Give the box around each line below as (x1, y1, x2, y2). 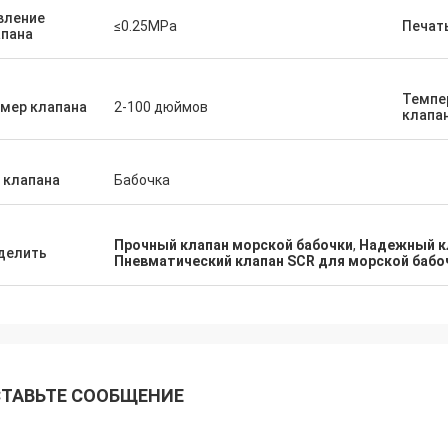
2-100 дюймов (114, 99, 208, 115)
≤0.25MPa (114, 18, 177, 34)
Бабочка (114, 172, 170, 188)
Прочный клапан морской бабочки (114, 237, 353, 253)
